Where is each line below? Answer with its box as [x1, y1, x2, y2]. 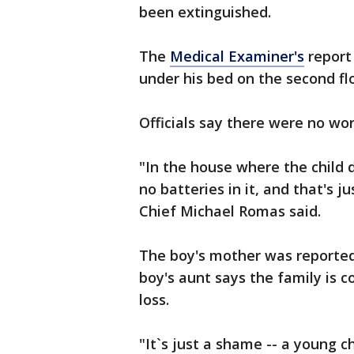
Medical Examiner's [170, 47, 304, 66]
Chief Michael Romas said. [139, 201, 321, 220]
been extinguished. [139, 2, 271, 21]
